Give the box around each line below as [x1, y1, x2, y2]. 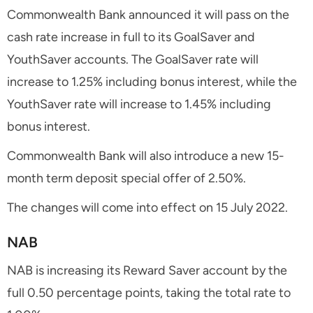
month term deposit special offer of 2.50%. [7, 170, 246, 186]
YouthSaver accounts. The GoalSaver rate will [7, 51, 259, 67]
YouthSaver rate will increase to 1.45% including [7, 96, 271, 112]
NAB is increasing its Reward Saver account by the [7, 262, 287, 278]
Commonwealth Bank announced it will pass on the [7, 6, 289, 22]
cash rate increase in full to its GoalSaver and [7, 29, 255, 45]
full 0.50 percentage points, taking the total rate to [7, 284, 291, 300]
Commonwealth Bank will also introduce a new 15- [7, 147, 284, 163]
